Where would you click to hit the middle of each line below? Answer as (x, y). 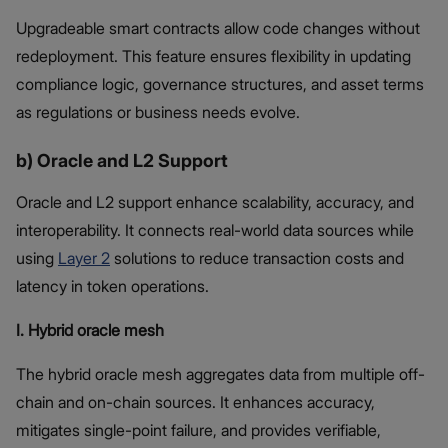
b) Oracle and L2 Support (122, 160)
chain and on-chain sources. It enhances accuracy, (195, 401)
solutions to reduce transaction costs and (257, 257)
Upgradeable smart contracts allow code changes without (218, 27)
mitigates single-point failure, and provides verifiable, (198, 429)
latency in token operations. (112, 285)
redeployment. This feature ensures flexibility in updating (213, 55)
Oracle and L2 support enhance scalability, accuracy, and (215, 201)
